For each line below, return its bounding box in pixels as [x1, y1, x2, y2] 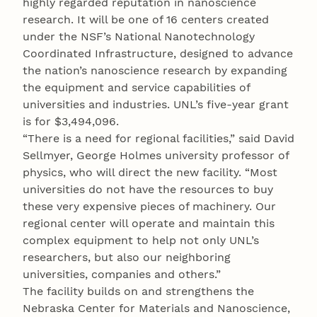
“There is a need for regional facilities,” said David [23, 132, 294, 146]
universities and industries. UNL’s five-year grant [23, 98, 289, 112]
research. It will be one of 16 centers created [23, 13, 269, 27]
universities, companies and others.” [23, 267, 221, 282]
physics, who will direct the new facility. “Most [23, 166, 277, 180]
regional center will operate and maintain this [23, 217, 275, 231]
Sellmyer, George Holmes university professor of [23, 149, 289, 163]
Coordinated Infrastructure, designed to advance [23, 47, 293, 61]
